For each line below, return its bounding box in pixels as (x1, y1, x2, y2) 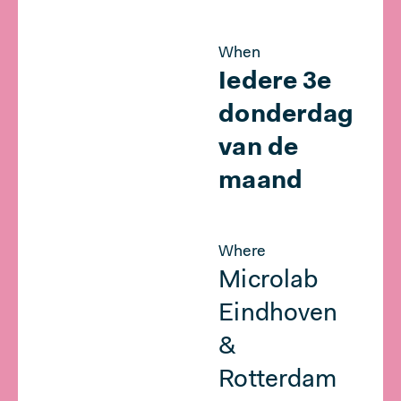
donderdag (218, 103, 354, 128)
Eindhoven (218, 302, 337, 327)
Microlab (218, 269, 318, 294)
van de (218, 136, 298, 161)
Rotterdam (218, 368, 337, 393)
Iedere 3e (218, 70, 331, 95)
